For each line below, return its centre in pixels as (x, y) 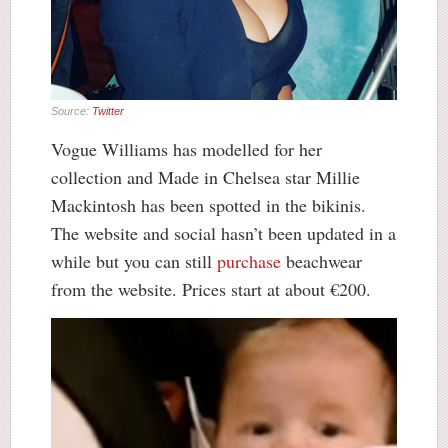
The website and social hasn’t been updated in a (223, 233)
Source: (71, 111)
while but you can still (134, 261)
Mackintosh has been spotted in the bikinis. (208, 205)
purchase (249, 261)
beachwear (321, 261)
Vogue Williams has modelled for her (186, 149)
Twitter (108, 111)
